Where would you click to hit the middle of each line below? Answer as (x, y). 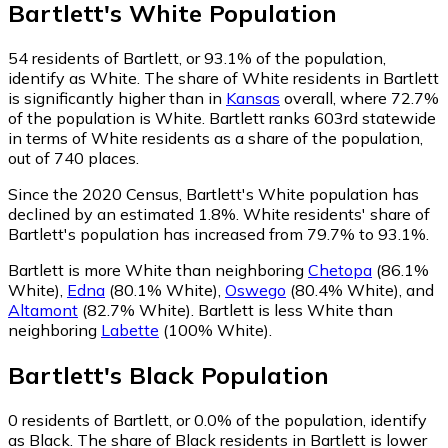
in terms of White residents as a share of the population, (215, 137)
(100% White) (214, 329)
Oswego (255, 289)
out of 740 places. (73, 157)
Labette (130, 329)
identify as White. (76, 77)
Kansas (253, 97)
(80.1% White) (161, 289)
